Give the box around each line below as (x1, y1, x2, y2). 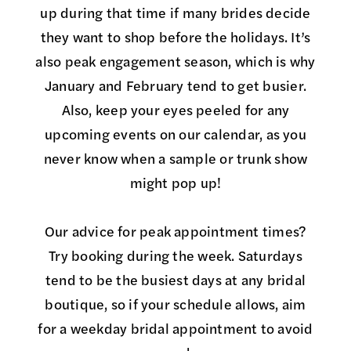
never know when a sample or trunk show (43, 154, 308, 168)
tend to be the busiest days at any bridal (45, 275, 306, 289)
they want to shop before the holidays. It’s (40, 32, 311, 46)
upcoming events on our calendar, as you (45, 129, 306, 143)
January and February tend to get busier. (45, 81, 306, 95)
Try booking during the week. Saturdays (49, 251, 302, 265)
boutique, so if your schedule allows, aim (45, 299, 306, 313)
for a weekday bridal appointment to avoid (38, 324, 313, 338)
